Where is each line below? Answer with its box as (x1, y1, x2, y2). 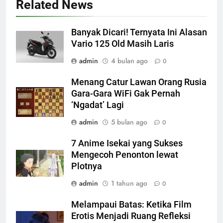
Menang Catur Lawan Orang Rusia (71, 77, 207, 87)
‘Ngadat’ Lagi (71, 100, 124, 110)
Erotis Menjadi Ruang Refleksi (71, 211, 191, 221)
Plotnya (71, 161, 102, 171)
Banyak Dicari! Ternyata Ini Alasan (71, 27, 207, 37)
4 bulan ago (111, 55, 148, 66)
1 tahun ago (111, 178, 147, 188)
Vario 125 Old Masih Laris (71, 38, 174, 49)
